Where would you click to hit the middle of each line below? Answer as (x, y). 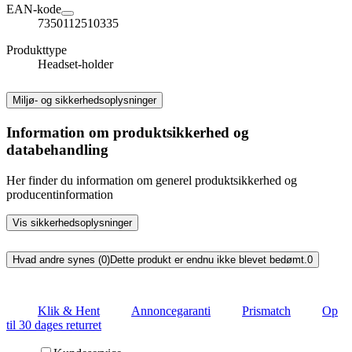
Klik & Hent (69, 310)
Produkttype (37, 50)
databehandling (57, 149)
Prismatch (266, 310)
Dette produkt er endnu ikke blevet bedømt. (209, 259)
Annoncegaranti (171, 310)
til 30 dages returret (54, 324)
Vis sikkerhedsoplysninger (72, 222)
